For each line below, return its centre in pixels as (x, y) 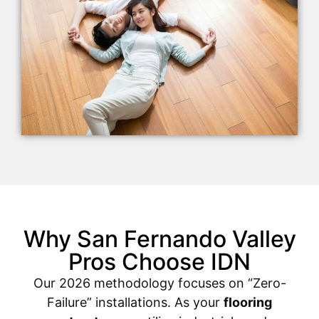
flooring (248, 303)
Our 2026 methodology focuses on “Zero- (159, 283)
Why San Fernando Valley (159, 239)
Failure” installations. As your (135, 303)
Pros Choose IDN (159, 262)
